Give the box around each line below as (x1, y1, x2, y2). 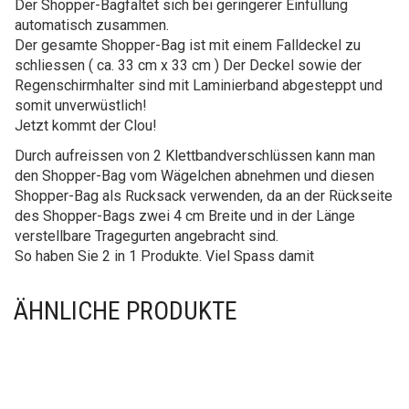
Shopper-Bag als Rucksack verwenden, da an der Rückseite (15, 187, 393, 204)
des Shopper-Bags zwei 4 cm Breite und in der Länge (15, 207, 355, 225)
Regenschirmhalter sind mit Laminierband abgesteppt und (15, 77, 383, 94)
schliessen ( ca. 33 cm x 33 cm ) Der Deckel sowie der (15, 57, 362, 74)
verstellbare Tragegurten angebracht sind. (15, 227, 278, 245)
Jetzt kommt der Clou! (15, 117, 157, 134)
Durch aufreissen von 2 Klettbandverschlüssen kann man (15, 147, 375, 164)
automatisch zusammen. (15, 16, 169, 34)
